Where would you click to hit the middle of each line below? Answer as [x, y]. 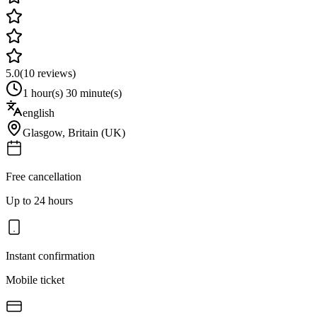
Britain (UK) [97, 132]
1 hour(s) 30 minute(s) [72, 93]
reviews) [55, 73]
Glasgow [42, 132]
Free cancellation [44, 176]
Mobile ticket [35, 279]
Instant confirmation [50, 255]
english [39, 113]
